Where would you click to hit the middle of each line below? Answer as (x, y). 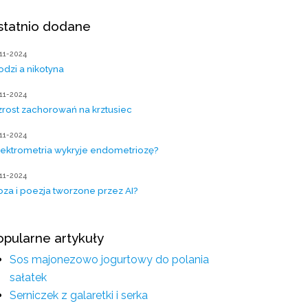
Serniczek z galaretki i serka (79, 295)
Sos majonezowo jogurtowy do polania (109, 260)
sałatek (28, 277)
